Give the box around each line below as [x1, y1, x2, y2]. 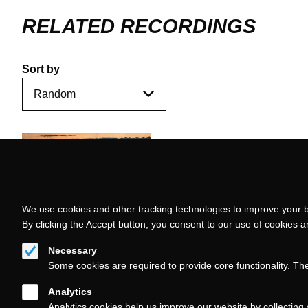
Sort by [22, 63, 60, 75]
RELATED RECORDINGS [22, 15, 256, 37]
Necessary [48, 245, 97, 256]
